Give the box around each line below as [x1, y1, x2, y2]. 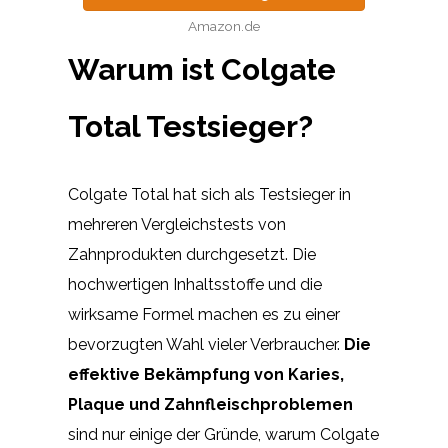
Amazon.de [188, 17, 260, 34]
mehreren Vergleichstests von [68, 214, 286, 234]
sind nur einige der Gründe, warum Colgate [68, 424, 379, 444]
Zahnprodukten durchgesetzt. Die [68, 244, 316, 264]
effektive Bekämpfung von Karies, [68, 364, 344, 384]
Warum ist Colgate [68, 51, 336, 87]
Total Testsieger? [68, 108, 313, 144]
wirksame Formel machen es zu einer [68, 304, 340, 324]
